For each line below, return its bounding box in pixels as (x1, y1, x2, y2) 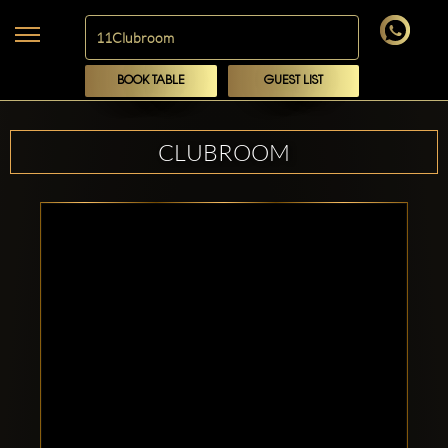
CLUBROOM (158, 138, 290, 166)
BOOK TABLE (116, 75, 185, 86)
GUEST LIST (264, 75, 323, 86)
